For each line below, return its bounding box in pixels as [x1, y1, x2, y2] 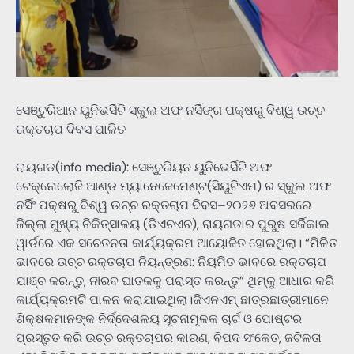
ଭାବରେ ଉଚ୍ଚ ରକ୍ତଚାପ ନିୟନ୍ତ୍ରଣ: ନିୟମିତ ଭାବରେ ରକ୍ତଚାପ [16, 254, 326, 271]
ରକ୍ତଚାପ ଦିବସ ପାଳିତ [16, 120, 126, 137]
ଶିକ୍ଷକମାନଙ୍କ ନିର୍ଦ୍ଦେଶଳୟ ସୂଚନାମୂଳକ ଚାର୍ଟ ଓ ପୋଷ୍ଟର [16, 311, 302, 328]
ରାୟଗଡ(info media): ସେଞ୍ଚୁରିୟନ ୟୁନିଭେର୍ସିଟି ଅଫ [16, 159, 272, 176]
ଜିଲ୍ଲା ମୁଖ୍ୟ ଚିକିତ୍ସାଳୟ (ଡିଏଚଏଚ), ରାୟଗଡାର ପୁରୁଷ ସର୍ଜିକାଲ [16, 216, 330, 233]
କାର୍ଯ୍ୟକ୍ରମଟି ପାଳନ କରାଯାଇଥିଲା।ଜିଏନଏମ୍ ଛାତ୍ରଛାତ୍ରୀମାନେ [16, 292, 329, 309]
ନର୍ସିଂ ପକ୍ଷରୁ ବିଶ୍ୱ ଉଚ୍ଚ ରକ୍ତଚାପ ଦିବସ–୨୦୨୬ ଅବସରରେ [16, 197, 311, 214]
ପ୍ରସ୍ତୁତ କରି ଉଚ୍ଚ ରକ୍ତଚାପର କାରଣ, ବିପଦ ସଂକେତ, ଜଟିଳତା [16, 330, 322, 347]
